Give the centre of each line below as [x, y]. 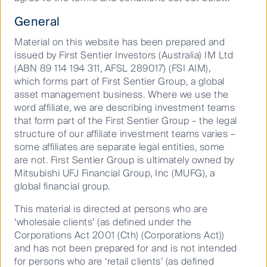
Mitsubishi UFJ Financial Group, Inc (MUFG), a [115, 173]
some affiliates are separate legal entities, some [119, 147]
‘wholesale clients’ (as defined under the [103, 222]
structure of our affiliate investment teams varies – [125, 133]
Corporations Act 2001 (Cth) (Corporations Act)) [119, 235]
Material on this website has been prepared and [119, 42]
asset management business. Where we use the [122, 94]
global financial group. [62, 186]
